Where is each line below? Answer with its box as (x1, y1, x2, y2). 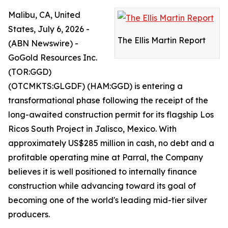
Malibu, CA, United (8, 10, 80, 20)
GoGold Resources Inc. (8, 52, 97, 63)
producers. (8, 209, 50, 219)
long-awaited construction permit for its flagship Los (8, 109, 214, 120)
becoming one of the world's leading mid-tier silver (8, 195, 207, 205)
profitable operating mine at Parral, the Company (8, 152, 203, 162)
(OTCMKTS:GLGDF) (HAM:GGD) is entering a (8, 81, 183, 91)
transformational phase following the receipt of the (8, 95, 208, 105)
